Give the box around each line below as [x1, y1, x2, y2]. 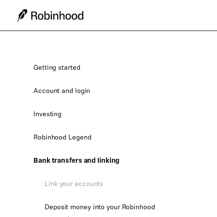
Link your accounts [45, 178, 104, 189]
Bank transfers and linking [33, 155, 120, 166]
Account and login [33, 85, 91, 96]
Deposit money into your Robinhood [45, 201, 155, 212]
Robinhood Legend [33, 132, 92, 142]
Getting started [33, 62, 80, 73]
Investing [33, 108, 62, 119]
